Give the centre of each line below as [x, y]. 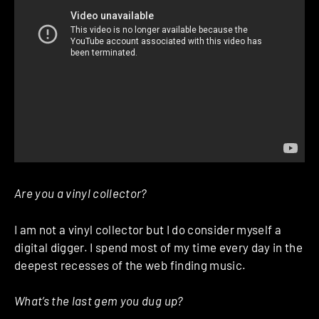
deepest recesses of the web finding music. [130, 265]
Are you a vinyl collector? [82, 193]
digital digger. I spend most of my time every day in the [159, 247]
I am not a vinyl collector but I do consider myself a [148, 229]
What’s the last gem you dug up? [99, 301]
